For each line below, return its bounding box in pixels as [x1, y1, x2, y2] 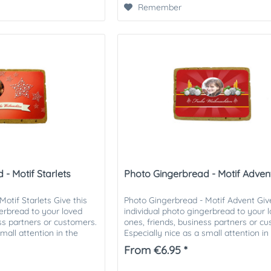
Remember [138, 2, 182, 13]
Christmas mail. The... [124, 238, 207, 249]
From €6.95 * [124, 243, 188, 257]
